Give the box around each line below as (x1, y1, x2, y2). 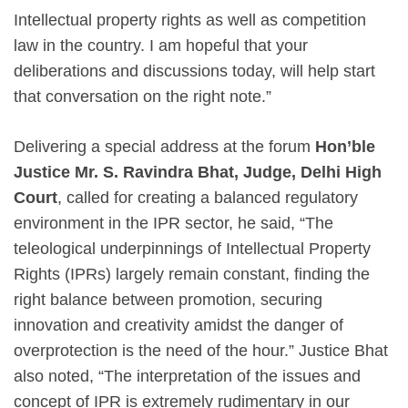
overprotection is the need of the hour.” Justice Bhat (14, 341, 388, 360)
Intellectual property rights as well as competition (14, 10, 366, 29)
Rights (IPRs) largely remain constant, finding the (14, 264, 370, 283)
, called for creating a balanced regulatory (57, 188, 358, 207)
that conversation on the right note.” (14, 87, 271, 106)
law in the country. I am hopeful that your (14, 36, 308, 55)
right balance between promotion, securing (14, 290, 322, 309)
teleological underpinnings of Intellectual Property (14, 239, 371, 258)
